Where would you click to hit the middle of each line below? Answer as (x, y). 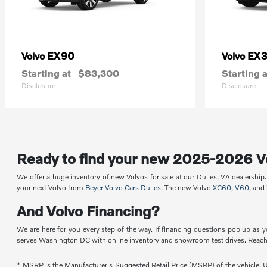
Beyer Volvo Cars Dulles (123, 187)
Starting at (46, 73)
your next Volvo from (51, 187)
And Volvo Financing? (89, 211)
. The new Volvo (187, 187)
